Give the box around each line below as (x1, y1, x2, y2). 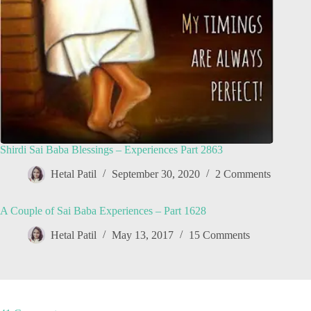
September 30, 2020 (112, 168, 200, 180)
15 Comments (189, 229, 250, 242)
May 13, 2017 (112, 229, 174, 242)
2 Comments (215, 168, 271, 180)
